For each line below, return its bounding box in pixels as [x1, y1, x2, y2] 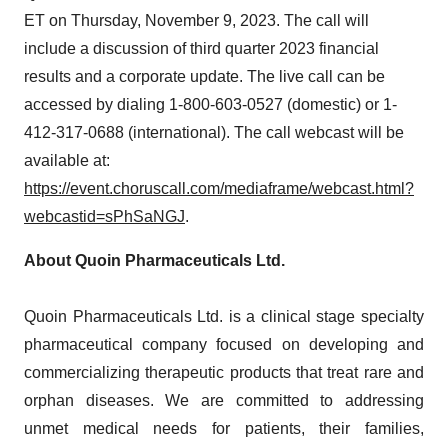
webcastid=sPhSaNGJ [24, 207, 185, 225]
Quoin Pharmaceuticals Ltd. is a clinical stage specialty [24, 307, 424, 325]
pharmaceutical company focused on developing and [24, 335, 424, 353]
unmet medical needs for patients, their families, [24, 419, 424, 437]
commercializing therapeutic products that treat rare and [24, 363, 424, 381]
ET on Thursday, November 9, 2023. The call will [24, 11, 369, 29]
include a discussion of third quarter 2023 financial [24, 39, 379, 57]
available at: [24, 151, 110, 169]
